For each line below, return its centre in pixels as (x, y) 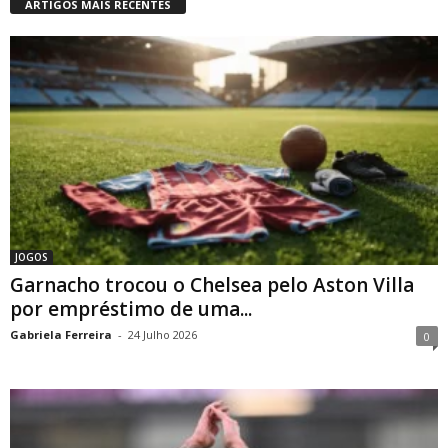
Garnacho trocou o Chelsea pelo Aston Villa (212, 284)
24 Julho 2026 (162, 334)
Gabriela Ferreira (61, 334)
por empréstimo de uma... (131, 308)
